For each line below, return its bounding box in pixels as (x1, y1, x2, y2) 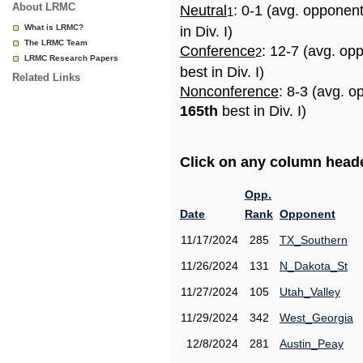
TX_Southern (280, 233, 348, 246)
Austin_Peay (280, 337, 344, 350)
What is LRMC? (24, 23, 83, 32)
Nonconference (180, 83, 279, 100)
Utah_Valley (280, 285, 340, 298)
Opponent (280, 207, 335, 220)
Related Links (12, 71, 80, 83)
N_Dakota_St (280, 259, 348, 272)
